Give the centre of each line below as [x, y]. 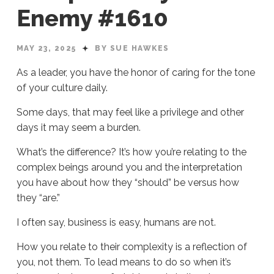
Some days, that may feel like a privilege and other [130, 113]
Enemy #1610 [92, 18]
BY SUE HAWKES [132, 49]
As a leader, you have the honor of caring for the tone [135, 73]
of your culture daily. [64, 88]
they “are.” [39, 198]
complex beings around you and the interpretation [129, 168]
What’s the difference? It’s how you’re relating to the [131, 152]
